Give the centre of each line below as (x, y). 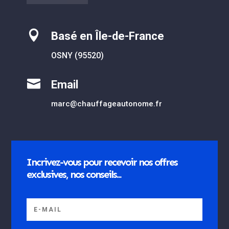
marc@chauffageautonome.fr (106, 104)
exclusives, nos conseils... (74, 175)
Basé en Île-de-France (107, 36)
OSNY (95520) (77, 56)
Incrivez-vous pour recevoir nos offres (102, 162)
